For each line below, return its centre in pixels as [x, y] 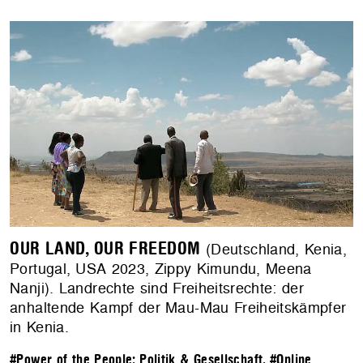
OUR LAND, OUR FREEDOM [105, 248]
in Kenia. [40, 327]
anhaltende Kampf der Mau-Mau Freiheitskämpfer [178, 307]
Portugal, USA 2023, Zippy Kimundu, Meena [161, 268]
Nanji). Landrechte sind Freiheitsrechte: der [157, 288]
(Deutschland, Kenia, [273, 249]
